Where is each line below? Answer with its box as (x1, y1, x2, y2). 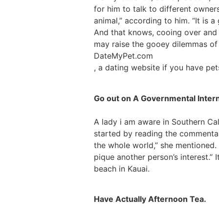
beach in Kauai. (94, 163, 150, 174)
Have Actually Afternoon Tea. (94, 194, 206, 204)
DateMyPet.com (94, 51, 153, 61)
